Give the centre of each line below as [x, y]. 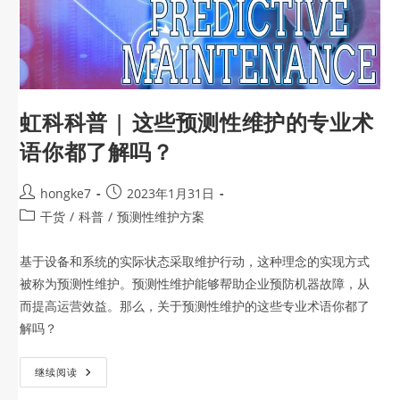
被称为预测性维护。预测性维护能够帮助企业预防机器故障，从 [195, 284]
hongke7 [66, 194]
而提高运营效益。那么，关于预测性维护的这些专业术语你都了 [195, 306]
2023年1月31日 [171, 194]
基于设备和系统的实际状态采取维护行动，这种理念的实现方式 [195, 262]
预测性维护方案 [161, 217]
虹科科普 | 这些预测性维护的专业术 [197, 122]
